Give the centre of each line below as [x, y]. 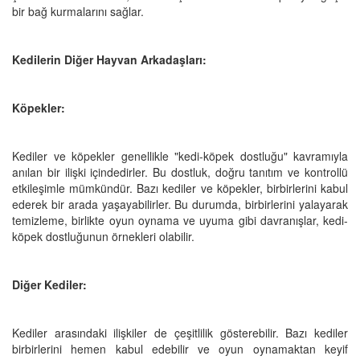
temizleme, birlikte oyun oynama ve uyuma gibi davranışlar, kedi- [180, 220]
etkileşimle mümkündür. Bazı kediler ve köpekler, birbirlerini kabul [180, 188]
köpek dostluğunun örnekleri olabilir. [103, 236]
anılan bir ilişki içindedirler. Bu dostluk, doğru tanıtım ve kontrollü [180, 172]
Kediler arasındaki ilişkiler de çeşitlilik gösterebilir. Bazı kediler [180, 332]
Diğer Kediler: [49, 284]
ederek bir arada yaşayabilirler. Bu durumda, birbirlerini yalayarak [180, 204]
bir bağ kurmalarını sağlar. [78, 11]
